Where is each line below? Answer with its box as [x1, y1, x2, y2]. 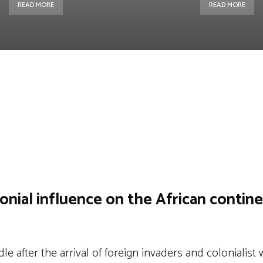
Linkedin [120, 127, 147, 136]
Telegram [189, 127, 220, 136]
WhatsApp [47, 127, 78, 136]
